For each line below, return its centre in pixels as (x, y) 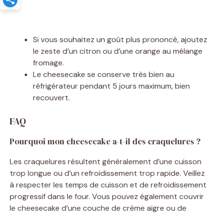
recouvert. (51, 97)
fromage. (48, 62)
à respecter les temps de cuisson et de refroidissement (108, 185)
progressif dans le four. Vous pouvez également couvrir (107, 196)
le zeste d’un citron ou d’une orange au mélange (118, 51)
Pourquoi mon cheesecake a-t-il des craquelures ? (105, 141)
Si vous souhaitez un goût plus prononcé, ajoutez (120, 39)
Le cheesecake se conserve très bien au (104, 74)
